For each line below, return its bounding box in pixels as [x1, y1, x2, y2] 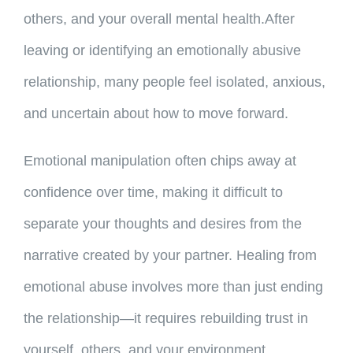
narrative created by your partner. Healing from [23, 247, 317, 264]
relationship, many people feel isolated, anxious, [23, 74, 325, 91]
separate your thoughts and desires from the [23, 216, 302, 232]
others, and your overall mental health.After [23, 11, 295, 28]
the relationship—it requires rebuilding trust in [23, 310, 308, 327]
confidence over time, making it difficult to [23, 184, 283, 201]
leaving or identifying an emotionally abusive [23, 43, 301, 59]
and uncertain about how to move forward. [23, 106, 288, 122]
